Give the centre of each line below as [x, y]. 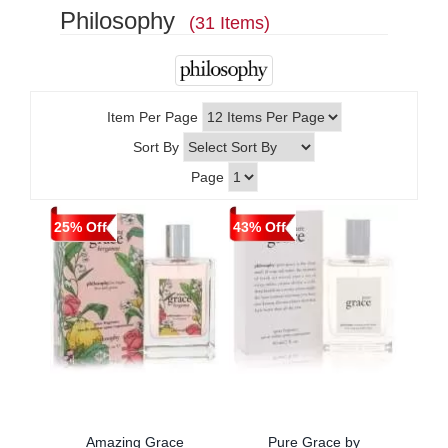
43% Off [259, 226]
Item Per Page [152, 116]
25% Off [80, 226]
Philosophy [124, 20]
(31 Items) [229, 22]
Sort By [156, 146]
